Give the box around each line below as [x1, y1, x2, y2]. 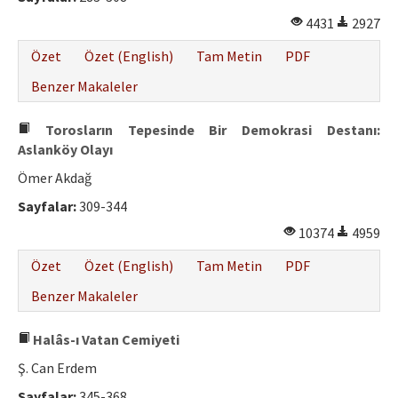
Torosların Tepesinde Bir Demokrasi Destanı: [30, 121, 380, 139]
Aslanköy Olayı [18, 140, 113, 159]
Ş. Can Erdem [18, 359, 97, 378]
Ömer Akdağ [18, 169, 92, 187]
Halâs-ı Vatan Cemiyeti [30, 330, 179, 349]
